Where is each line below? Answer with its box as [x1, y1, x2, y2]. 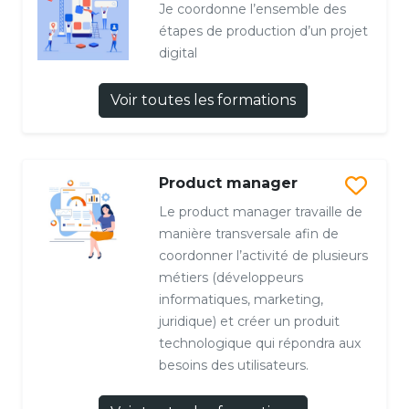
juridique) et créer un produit [158, 312, 340, 330]
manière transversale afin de [158, 225, 339, 242]
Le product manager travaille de [158, 203, 362, 220]
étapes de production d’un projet [158, 22, 368, 39]
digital [158, 44, 197, 61]
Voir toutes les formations [110, 90, 296, 109]
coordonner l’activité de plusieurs [158, 246, 368, 264]
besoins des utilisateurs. [158, 356, 309, 373]
